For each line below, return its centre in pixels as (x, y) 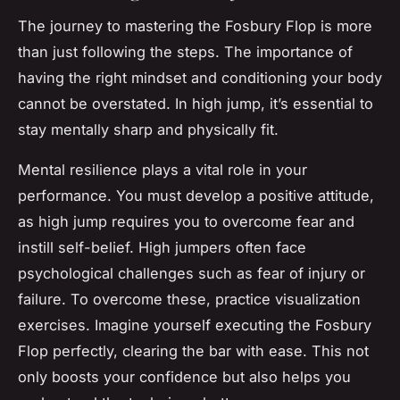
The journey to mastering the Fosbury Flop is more (195, 25)
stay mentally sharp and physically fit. (148, 129)
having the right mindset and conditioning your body (200, 77)
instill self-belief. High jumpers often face (162, 247)
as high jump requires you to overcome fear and (186, 221)
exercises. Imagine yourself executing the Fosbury (195, 325)
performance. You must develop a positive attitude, (196, 195)
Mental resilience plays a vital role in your (162, 169)
